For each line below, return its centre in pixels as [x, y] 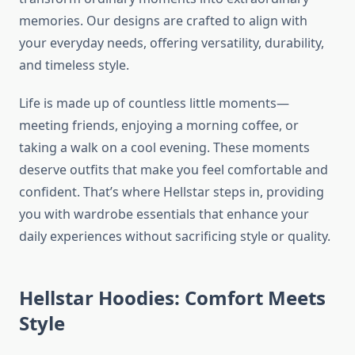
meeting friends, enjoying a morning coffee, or [159, 126]
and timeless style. [74, 65]
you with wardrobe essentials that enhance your [164, 214]
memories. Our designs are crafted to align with [163, 21]
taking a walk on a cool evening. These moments [164, 148]
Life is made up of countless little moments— [154, 103]
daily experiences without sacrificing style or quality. [175, 237]
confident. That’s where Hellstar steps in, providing [172, 192]
